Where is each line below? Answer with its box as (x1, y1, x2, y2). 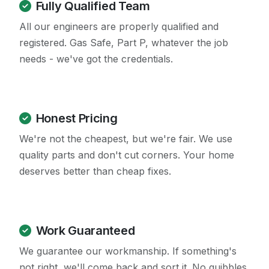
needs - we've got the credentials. (19, 53, 173, 65)
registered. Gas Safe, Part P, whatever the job (19, 37, 228, 49)
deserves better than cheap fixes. (19, 165, 171, 178)
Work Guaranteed (35, 223, 135, 238)
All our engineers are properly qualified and (19, 20, 219, 33)
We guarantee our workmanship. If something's (19, 245, 237, 258)
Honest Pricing (35, 111, 118, 126)
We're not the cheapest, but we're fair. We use (19, 133, 232, 145)
